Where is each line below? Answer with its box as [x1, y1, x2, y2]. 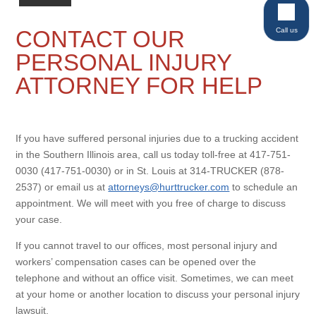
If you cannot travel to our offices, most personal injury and [16, 240, 278, 251]
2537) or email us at [16, 181, 109, 193]
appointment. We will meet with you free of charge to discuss [16, 197, 286, 209]
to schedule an [229, 181, 298, 193]
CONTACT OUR [16, 26, 186, 52]
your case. [16, 214, 63, 225]
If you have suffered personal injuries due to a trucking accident [16, 133, 299, 144]
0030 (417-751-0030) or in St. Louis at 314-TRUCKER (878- [16, 165, 285, 176]
